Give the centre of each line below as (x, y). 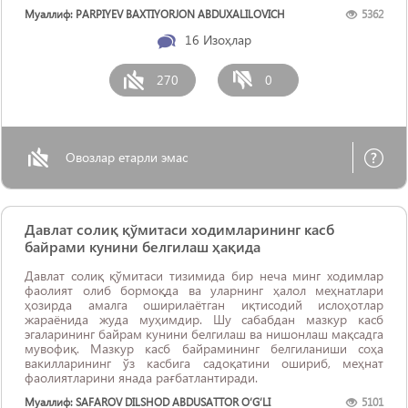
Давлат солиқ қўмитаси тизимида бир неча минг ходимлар (204, 275)
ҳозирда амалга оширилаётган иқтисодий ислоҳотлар (204, 305)
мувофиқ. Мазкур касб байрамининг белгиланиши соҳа (204, 348)
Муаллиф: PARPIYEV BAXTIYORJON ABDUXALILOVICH (155, 14)
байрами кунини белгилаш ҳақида (143, 246)
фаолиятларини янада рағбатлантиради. (141, 377)
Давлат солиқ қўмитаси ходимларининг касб (179, 229)
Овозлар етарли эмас (127, 157)
